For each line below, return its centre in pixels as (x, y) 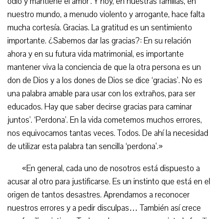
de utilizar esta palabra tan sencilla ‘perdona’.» (85, 146)
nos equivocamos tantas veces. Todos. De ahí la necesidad (108, 133)
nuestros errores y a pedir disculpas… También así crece (104, 208)
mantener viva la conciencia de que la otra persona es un (104, 67)
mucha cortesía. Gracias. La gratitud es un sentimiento (100, 28)
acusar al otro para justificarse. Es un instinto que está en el (109, 182)
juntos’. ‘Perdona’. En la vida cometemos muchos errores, (105, 120)
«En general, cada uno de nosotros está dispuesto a (111, 168)
